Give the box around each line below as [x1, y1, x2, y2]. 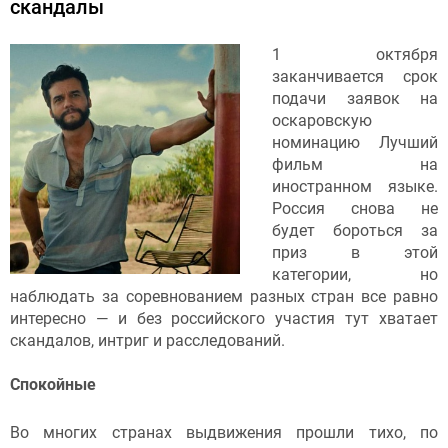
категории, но [272, 265, 438, 285]
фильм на [272, 155, 438, 175]
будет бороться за [272, 221, 438, 241]
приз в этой [272, 243, 438, 263]
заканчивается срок [272, 67, 438, 87]
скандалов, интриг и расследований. [10, 331, 285, 351]
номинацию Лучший [272, 133, 438, 153]
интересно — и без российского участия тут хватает [10, 309, 438, 329]
